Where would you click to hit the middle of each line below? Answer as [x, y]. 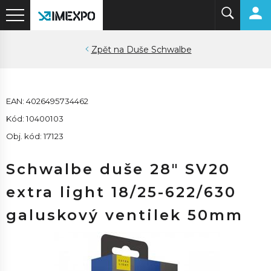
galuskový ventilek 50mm [125, 215]
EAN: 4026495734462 [47, 101]
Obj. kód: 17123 [35, 136]
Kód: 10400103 [35, 119]
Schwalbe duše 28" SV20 [118, 169]
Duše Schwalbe [159, 50]
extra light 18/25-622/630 [121, 192]
